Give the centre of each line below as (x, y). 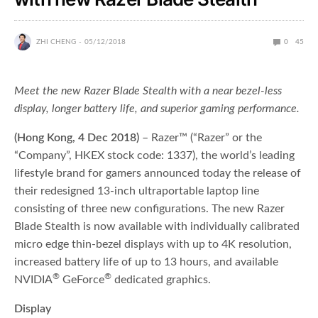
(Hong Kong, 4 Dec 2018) (77, 138)
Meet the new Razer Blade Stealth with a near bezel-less (148, 91)
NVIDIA (33, 280)
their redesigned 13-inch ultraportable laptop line (137, 191)
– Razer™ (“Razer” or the (201, 138)
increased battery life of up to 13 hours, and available (147, 262)
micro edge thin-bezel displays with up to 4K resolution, (153, 245)
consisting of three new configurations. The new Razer (150, 209)
